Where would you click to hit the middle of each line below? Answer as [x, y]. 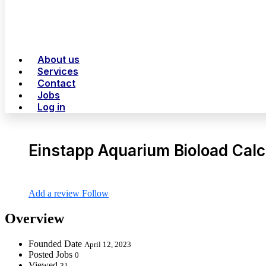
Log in [51, 107]
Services [58, 71]
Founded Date [56, 244]
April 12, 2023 [108, 245]
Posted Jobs [52, 255]
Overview [34, 219]
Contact [56, 83]
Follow [95, 194]
